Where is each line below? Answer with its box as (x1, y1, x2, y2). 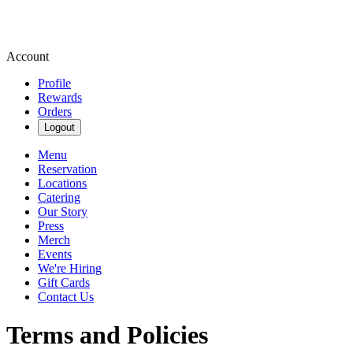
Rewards (38, 91, 82, 104)
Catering (38, 191, 80, 204)
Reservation (38, 162, 97, 176)
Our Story (38, 205, 87, 218)
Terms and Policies (6, 321, 208, 350)
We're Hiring (38, 262, 102, 275)
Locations (38, 176, 87, 190)
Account (6, 50, 49, 63)
